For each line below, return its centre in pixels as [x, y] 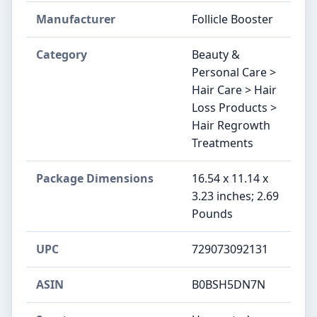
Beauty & [216, 55]
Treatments [223, 143]
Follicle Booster [232, 19]
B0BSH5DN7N [229, 285]
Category [62, 55]
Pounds [212, 214]
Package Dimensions [95, 179]
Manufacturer [76, 19]
